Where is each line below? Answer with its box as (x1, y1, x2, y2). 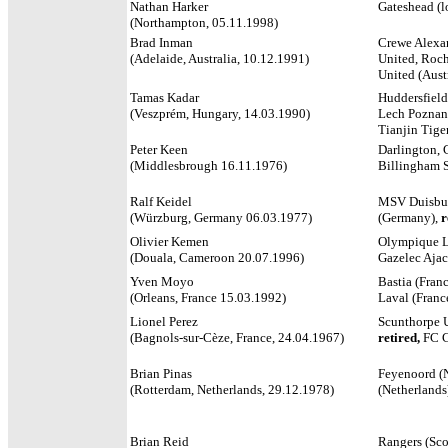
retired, (378, 330, 423, 345)
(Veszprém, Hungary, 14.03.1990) (130, 106, 310, 121)
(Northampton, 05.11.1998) (130, 15, 278, 30)
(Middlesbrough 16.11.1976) (130, 158, 287, 173)
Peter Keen (130, 142, 188, 157)
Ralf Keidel (130, 194, 192, 209)
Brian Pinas (130, 366, 192, 381)
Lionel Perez (130, 314, 198, 329)
